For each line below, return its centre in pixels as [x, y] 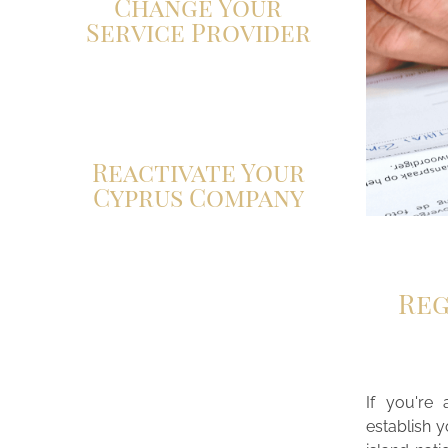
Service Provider [198, 31]
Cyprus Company [198, 196]
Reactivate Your [198, 171]
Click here [107, 101]
